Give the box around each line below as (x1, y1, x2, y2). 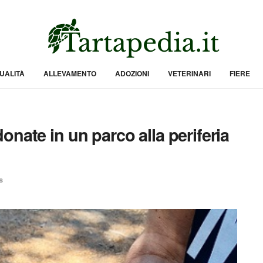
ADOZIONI (114, 68, 149, 79)
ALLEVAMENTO (43, 68, 96, 79)
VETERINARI (167, 68, 211, 79)
